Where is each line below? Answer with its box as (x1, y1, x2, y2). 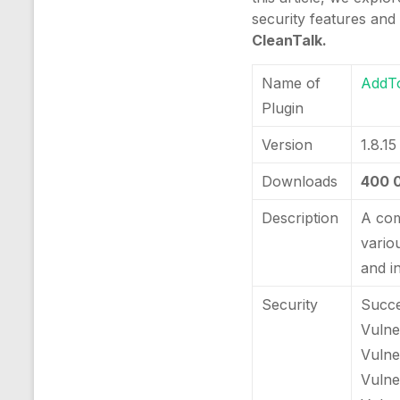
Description (262, 209, 339, 227)
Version (262, 136, 313, 154)
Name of (262, 74, 321, 92)
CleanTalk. (252, 31, 328, 49)
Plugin (262, 99, 304, 117)
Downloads (262, 172, 338, 190)
